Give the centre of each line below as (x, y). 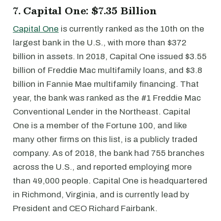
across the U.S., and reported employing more (102, 167)
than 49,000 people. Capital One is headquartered (110, 181)
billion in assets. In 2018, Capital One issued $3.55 (110, 57)
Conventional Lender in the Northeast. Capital (102, 112)
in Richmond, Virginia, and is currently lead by (101, 195)
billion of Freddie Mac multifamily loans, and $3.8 (108, 71)
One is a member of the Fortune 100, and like (100, 126)
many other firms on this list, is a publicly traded (105, 140)
